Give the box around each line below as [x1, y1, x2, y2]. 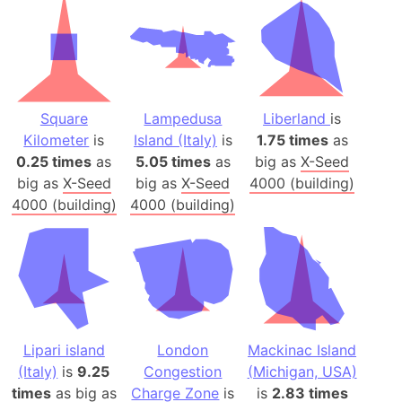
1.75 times [256, 130, 328, 149]
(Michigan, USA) [247, 363, 357, 381]
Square [39, 109, 88, 127]
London [157, 341, 209, 360]
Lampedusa [144, 109, 223, 127]
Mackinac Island [248, 341, 357, 360]
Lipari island [22, 341, 105, 360]
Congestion [144, 363, 223, 381]
